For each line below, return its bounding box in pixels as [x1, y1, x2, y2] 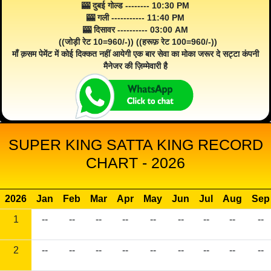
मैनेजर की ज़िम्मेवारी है [103, 61, 168, 71]
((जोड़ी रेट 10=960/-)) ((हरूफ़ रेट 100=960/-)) [54, 37, 217, 47]
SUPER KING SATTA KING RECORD [8, 136, 263, 154]
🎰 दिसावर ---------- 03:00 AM [83, 25, 188, 35]
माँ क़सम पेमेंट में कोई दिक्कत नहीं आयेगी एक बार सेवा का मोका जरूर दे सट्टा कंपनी [12, 49, 259, 59]
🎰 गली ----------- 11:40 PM [87, 13, 184, 23]
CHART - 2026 [86, 154, 185, 172]
